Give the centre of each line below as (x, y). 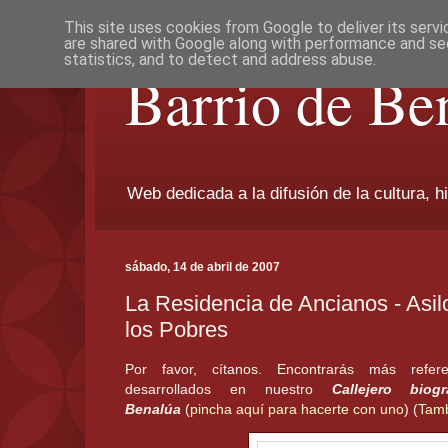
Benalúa (153, 409)
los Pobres (176, 329)
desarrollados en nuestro (228, 389)
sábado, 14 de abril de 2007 (202, 267)
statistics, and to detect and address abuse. (219, 59)
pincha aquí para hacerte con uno (297, 409)
